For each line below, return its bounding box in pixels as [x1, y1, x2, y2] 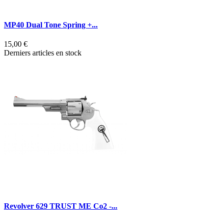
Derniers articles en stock [4, 49, 82, 57]
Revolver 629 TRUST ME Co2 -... [4, 202, 117, 211]
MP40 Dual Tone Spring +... [4, 20, 98, 29]
